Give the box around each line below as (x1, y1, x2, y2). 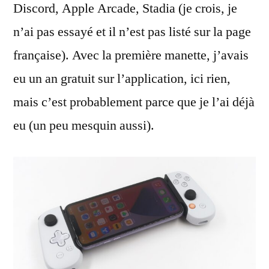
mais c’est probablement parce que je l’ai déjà (13, 94, 255, 110)
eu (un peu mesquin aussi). (13, 117, 154, 134)
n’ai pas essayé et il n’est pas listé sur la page (13, 23, 251, 40)
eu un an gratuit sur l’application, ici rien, (13, 70, 231, 87)
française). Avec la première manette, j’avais (13, 47, 249, 64)
